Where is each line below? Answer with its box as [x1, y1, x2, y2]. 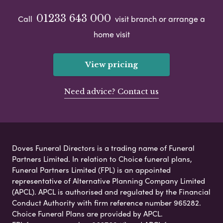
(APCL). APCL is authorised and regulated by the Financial [12, 186, 211, 198]
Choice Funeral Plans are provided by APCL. [12, 208, 163, 220]
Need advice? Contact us [64, 87, 159, 97]
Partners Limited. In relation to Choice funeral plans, [12, 153, 192, 165]
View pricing [85, 60, 138, 70]
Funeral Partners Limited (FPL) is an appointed [12, 164, 171, 176]
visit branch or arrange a [113, 13, 205, 25]
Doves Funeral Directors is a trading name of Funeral [12, 142, 195, 154]
